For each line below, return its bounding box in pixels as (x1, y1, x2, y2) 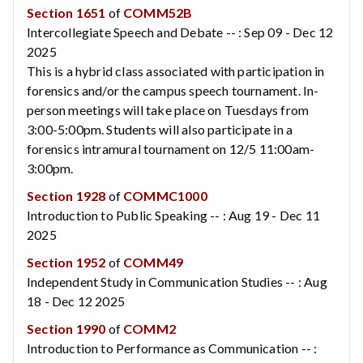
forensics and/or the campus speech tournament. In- (27, 82, 319, 98)
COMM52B (123, 4, 193, 20)
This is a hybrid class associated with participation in (27, 62, 325, 79)
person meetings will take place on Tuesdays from (27, 101, 310, 117)
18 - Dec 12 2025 (27, 293, 126, 309)
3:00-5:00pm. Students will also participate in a (27, 121, 293, 137)
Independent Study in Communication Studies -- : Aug (27, 273, 327, 289)
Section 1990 (27, 320, 106, 336)
